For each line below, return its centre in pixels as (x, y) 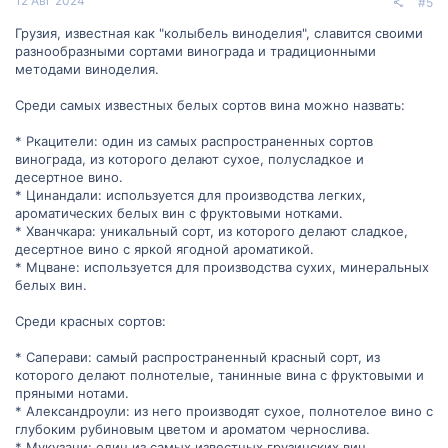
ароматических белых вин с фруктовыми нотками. (179, 213)
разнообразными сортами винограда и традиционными (195, 51)
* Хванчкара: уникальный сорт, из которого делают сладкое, (211, 231)
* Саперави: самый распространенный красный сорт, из (197, 357)
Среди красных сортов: (90, 321)
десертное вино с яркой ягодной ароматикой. (164, 249)
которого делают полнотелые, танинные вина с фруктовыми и (219, 375)
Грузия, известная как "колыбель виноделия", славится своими (219, 33)
